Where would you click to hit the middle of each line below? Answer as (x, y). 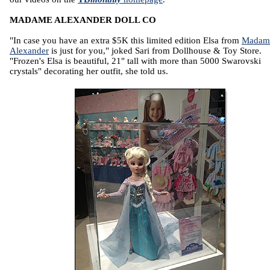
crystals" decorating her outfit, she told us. (89, 71)
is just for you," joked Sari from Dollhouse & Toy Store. (155, 51)
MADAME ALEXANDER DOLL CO (83, 20)
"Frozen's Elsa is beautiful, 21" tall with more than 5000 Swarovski (135, 61)
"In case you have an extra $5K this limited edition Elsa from (126, 40)
